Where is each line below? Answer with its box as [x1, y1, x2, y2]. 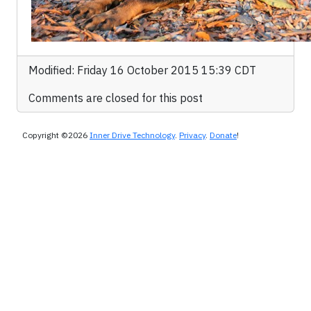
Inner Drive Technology [90, 130, 175, 141]
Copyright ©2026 [22, 130, 90, 141]
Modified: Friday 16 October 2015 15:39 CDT [28, 63, 256, 78]
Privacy [179, 130, 205, 141]
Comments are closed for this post [28, 91, 203, 106]
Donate [210, 130, 237, 141]
